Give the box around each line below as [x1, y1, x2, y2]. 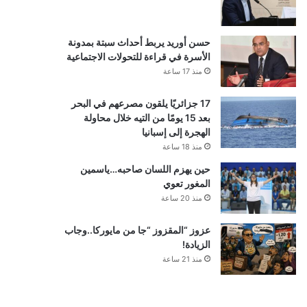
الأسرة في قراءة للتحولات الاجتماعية [66, 50, 210, 62]
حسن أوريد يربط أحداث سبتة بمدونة [67, 36, 210, 48]
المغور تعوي [162, 177, 210, 189]
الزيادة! [182, 238, 210, 250]
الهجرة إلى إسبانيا [141, 125, 210, 138]
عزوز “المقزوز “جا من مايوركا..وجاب [64, 223, 210, 236]
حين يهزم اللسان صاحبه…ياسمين [79, 162, 210, 175]
